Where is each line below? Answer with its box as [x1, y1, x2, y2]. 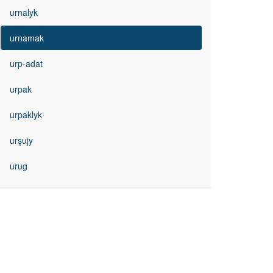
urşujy [10, 134, 33, 146]
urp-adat [10, 57, 43, 69]
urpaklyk [10, 108, 42, 121]
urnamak [10, 32, 44, 44]
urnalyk [10, 6, 38, 18]
